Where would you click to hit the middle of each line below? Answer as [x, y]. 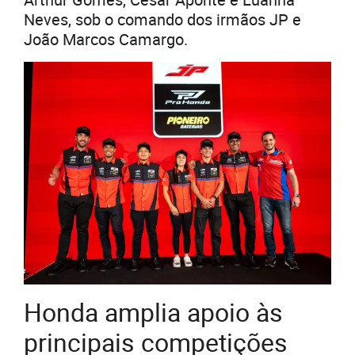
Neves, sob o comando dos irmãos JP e [162, 19]
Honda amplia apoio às [153, 312]
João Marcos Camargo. [106, 39]
